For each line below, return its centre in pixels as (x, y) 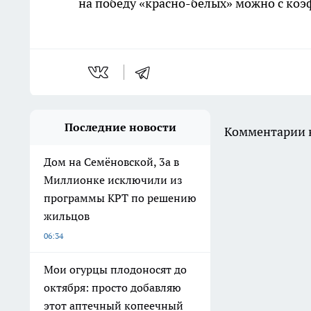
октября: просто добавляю (112, 288)
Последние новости (120, 127)
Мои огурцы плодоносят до (115, 270)
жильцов (67, 216)
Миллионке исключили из (113, 180)
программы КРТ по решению (120, 198)
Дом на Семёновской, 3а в (111, 162)
